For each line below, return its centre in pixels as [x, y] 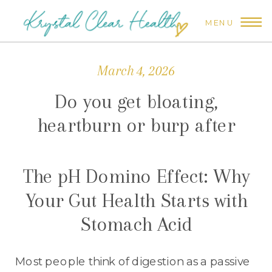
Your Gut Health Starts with [137, 200]
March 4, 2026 [136, 70]
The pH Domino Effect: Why [136, 176]
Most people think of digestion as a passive [133, 261]
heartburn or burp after [136, 125]
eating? [136, 149]
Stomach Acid [137, 224]
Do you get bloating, [137, 101]
